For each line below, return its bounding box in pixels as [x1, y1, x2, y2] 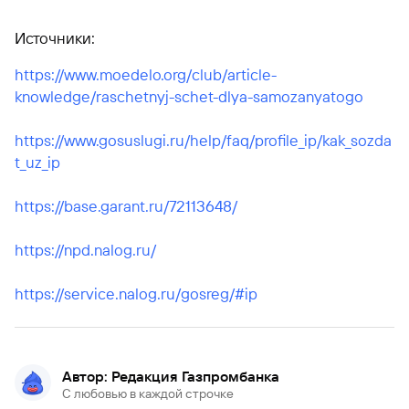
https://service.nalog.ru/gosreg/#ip [15, 284, 257, 303]
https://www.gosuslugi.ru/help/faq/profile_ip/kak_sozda [15, 131, 392, 150]
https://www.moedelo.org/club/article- [15, 65, 277, 84]
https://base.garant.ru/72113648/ [15, 196, 237, 215]
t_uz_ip [15, 152, 60, 172]
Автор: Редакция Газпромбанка [62, 367, 279, 385]
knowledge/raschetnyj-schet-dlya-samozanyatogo [15, 87, 363, 106]
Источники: [15, 28, 95, 47]
